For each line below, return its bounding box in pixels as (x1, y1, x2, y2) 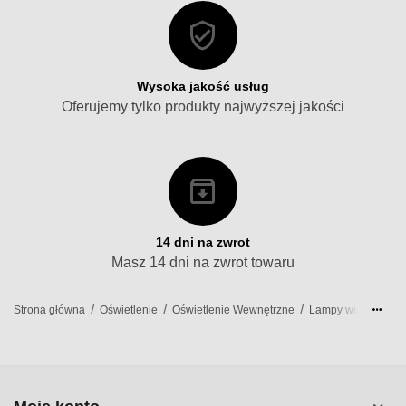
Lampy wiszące (309, 304, 386, 317)
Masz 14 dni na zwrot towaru (111, 255, 295, 271)
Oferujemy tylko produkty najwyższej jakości (61, 99, 345, 115)
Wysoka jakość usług (136, 79, 270, 94)
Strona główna (14, 304, 86, 317)
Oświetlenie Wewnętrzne (172, 304, 295, 317)
